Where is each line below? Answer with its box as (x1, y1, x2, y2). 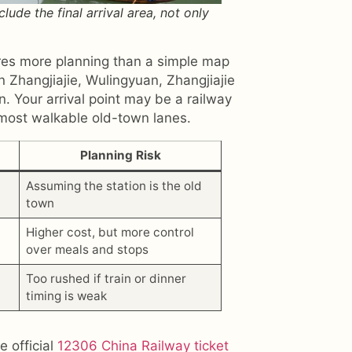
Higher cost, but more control (25, 224, 194, 240)
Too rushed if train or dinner (25, 270, 186, 286)
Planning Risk (79, 147, 161, 163)
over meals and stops (25, 241, 148, 257)
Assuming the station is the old (25, 178, 202, 193)
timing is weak (25, 288, 107, 303)
